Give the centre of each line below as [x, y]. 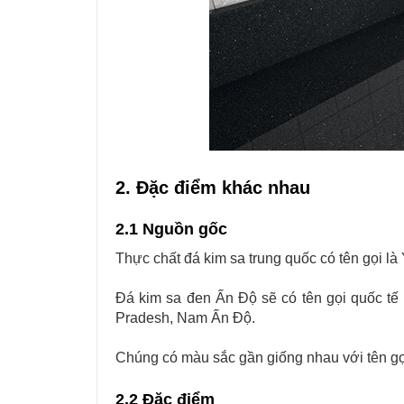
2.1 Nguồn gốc [171, 229]
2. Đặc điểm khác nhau [213, 187]
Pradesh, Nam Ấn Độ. [185, 317]
